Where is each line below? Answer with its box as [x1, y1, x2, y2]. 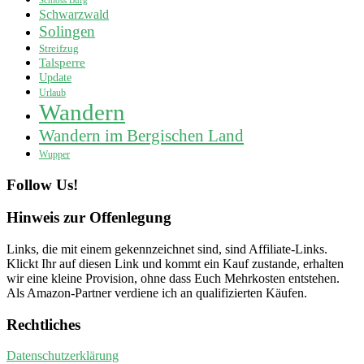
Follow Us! [6, 175, 78, 193]
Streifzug [39, 41, 79, 54]
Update [39, 70, 71, 84]
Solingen [39, 22, 95, 40]
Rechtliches [6, 315, 80, 333]
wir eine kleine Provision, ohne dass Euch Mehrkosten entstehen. [6, 271, 340, 285]
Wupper [39, 149, 70, 160]
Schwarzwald [39, 6, 109, 22]
